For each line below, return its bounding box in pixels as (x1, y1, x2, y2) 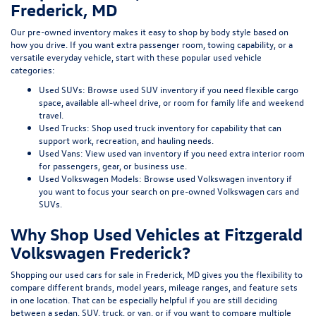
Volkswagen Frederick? (11, 241, 190, 263)
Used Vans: (39, 147, 83, 159)
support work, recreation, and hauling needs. (39, 134, 214, 147)
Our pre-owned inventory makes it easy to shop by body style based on (11, 25, 288, 38)
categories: (11, 63, 55, 76)
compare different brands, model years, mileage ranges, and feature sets (11, 281, 298, 293)
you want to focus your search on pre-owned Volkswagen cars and (39, 185, 299, 197)
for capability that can (195, 121, 281, 134)
